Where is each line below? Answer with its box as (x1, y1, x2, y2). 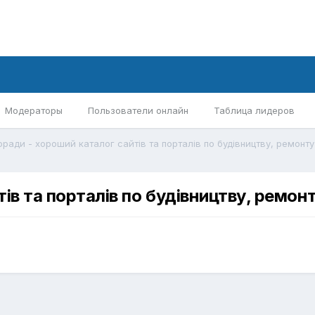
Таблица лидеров (214, 105, 295, 116)
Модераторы (5, 105, 63, 116)
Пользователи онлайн (88, 105, 188, 116)
